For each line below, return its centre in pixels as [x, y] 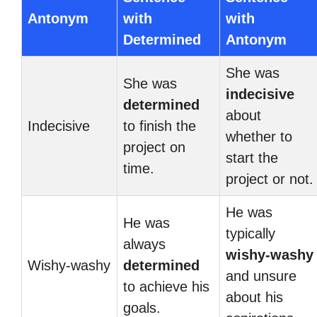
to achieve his [166, 287]
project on [154, 147]
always [144, 244]
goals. [142, 308]
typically [250, 234]
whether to [259, 137]
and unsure [261, 276]
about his [254, 297]
